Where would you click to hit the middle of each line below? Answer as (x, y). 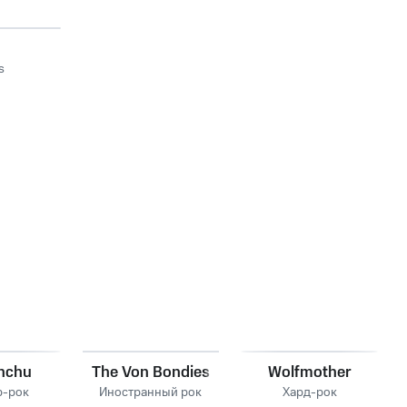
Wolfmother (309, 372)
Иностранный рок (151, 392)
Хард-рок (309, 392)
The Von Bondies (150, 372)
